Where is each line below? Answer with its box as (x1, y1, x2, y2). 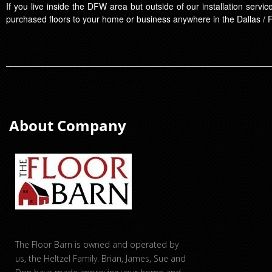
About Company (9, 115, 126, 136)
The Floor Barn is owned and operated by (15, 239, 178, 251)
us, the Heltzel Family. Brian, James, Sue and (15, 253, 186, 265)
